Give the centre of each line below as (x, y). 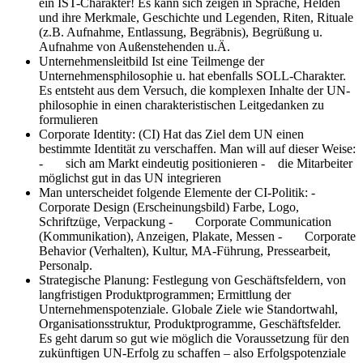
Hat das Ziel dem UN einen (233, 134)
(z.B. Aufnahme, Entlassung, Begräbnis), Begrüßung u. (181, 32)
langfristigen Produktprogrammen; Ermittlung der (165, 294)
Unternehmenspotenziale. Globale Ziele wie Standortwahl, (188, 309)
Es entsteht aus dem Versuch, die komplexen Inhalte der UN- (194, 90)
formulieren (68, 119)
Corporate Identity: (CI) (101, 134)
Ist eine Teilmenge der (208, 61)
